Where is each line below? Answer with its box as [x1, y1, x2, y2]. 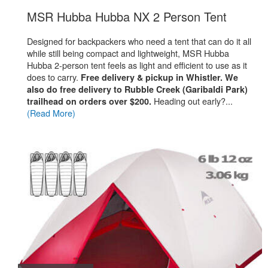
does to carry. [27, 71, 81, 83]
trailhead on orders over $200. [27, 95, 151, 107]
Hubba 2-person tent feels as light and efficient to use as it [27, 59, 247, 71]
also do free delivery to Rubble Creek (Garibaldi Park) [27, 83, 248, 95]
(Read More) [27, 106, 75, 119]
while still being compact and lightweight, [27, 47, 182, 59]
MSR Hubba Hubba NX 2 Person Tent [27, 8, 227, 25]
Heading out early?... [151, 95, 233, 107]
